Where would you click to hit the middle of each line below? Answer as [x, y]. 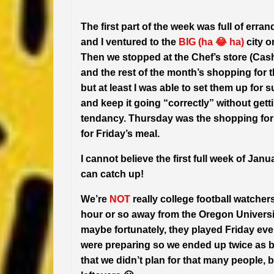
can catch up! [112, 174]
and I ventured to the [130, 42]
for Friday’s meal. [120, 133]
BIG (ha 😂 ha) [211, 42]
